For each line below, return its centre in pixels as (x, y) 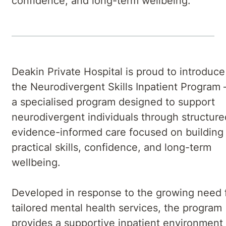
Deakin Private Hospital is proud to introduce (118, 71)
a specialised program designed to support (113, 102)
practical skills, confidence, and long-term (111, 147)
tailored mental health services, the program (117, 208)
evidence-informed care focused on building (118, 132)
